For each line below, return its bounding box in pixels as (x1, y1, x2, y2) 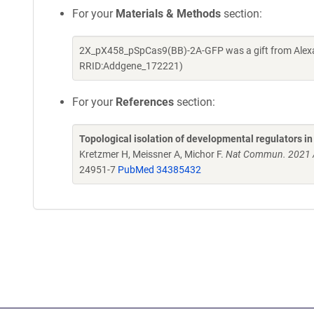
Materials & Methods (116, 7, 221, 20)
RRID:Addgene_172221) (79, 60, 183, 71)
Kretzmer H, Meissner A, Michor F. (79, 149, 226, 160)
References (116, 95, 174, 109)
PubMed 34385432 (118, 164, 201, 175)
